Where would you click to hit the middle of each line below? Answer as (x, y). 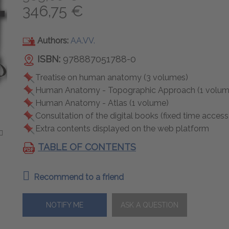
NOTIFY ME (65, 205)
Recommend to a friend (79, 177)
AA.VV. (83, 40)
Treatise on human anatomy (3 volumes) (112, 77)
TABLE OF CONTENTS (87, 147)
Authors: (53, 40)
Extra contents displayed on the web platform (122, 129)
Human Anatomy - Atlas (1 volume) (102, 103)
